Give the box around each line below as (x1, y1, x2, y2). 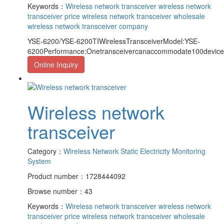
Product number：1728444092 (27, 171, 125, 181)
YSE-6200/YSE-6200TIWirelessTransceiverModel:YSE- (27, 35, 200, 46)
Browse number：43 (27, 186, 92, 196)
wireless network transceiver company (27, 20, 148, 31)
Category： (27, 146, 63, 156)
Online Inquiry (34, 59, 78, 69)
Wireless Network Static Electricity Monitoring (63, 146, 205, 156)
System (27, 156, 51, 166)
